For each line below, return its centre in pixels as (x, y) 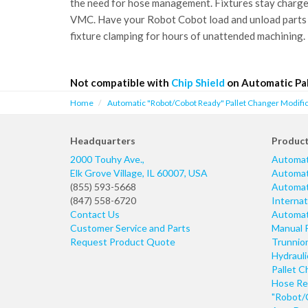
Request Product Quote (123, 242)
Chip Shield (198, 83)
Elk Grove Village (106, 173)
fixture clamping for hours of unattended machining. (188, 36)
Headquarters (103, 141)
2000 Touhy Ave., (107, 159)
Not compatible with (121, 83)
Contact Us (95, 214)
